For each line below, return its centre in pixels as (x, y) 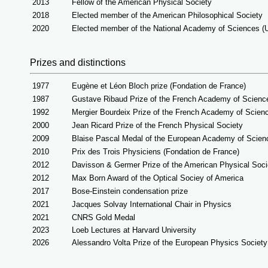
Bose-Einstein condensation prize (130, 191)
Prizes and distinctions (78, 63)
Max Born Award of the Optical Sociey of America (158, 178)
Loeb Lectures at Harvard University (134, 230)
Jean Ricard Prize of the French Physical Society (157, 125)
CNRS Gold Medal (103, 217)
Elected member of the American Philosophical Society (167, 15)
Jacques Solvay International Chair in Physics (152, 204)
